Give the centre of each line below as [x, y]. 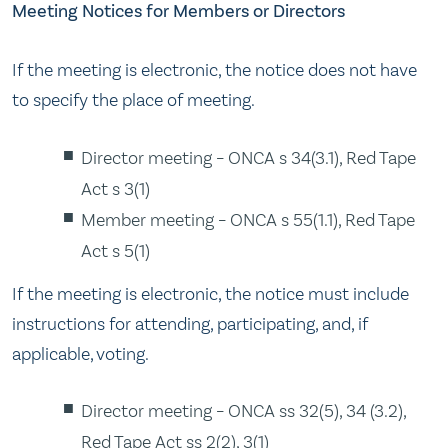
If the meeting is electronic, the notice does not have [214, 70]
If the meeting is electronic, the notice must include [210, 293]
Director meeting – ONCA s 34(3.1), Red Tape [249, 157]
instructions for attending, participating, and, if [190, 323]
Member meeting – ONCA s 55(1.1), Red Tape [248, 219]
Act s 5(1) [116, 250]
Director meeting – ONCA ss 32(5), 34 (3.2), [244, 410]
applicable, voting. [80, 353]
